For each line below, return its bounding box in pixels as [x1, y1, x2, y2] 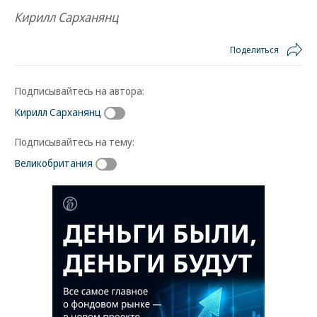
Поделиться [230, 43, 279, 56]
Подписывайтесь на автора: [14, 83, 144, 98]
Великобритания [14, 155, 93, 170]
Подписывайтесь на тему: [14, 134, 134, 149]
